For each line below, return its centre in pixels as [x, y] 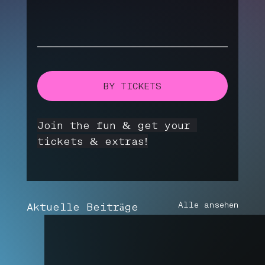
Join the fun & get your [117, 125]
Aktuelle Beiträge [82, 206]
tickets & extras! [92, 141]
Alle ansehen [209, 204]
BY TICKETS [132, 86]
